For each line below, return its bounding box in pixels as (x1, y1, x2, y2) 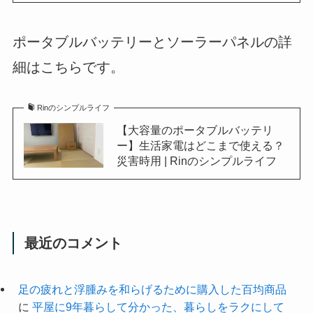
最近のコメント (24, 235, 123, 252)
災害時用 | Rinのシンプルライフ (116, 154, 277, 167)
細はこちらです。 (12, 59, 124, 75)
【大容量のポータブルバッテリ (116, 123, 273, 136)
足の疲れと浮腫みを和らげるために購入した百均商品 (17, 283, 286, 296)
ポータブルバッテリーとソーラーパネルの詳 (12, 34, 292, 50)
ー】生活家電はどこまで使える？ (116, 138, 284, 152)
